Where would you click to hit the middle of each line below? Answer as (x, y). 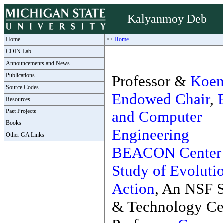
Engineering (151, 135)
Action (133, 188)
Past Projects (20, 111)
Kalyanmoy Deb (167, 19)
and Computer (157, 117)
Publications (20, 75)
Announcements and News (37, 63)
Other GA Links (24, 135)
